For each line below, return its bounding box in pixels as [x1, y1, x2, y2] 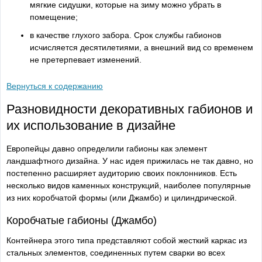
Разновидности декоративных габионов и [6, 101, 253, 116]
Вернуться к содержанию [6, 81, 103, 91]
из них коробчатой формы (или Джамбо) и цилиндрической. [6, 192, 237, 202]
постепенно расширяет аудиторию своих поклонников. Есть [6, 168, 237, 178]
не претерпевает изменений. [30, 54, 142, 64]
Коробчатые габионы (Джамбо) [6, 214, 157, 226]
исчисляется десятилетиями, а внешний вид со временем [30, 42, 253, 52]
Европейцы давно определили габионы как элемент [6, 143, 207, 153]
